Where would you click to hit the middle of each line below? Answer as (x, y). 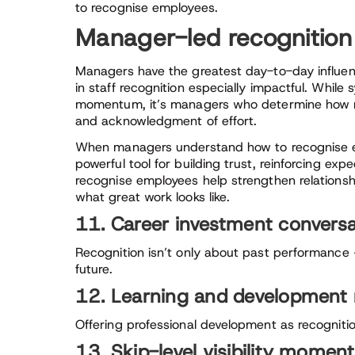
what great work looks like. (153, 197)
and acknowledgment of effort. (166, 121)
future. (94, 269)
